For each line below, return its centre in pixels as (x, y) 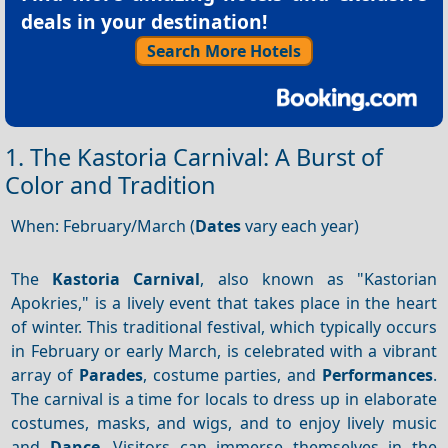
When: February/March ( (103, 225)
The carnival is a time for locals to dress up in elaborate (224, 398)
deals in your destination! (144, 22)
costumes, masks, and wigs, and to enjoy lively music (224, 422)
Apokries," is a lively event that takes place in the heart (224, 302)
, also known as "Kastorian (318, 278)
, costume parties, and (232, 374)
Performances (377, 374)
